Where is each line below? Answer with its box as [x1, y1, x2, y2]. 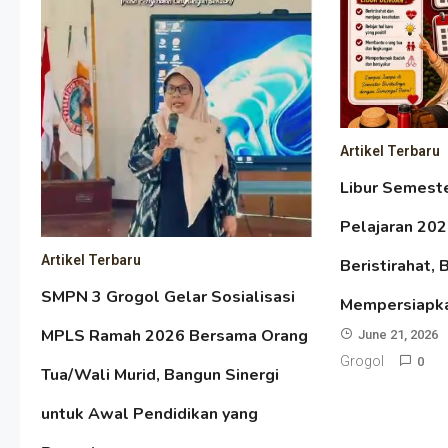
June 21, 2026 [358, 326, 439, 342]
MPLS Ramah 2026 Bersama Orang [40, 324, 308, 347]
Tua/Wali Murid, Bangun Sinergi [40, 363, 279, 386]
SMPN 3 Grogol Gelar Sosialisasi [40, 285, 295, 308]
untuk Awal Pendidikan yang [40, 402, 258, 425]
